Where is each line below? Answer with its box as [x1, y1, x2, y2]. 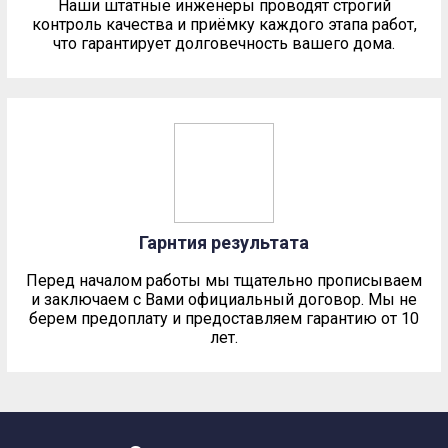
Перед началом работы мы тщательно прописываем [26, 271, 422, 291]
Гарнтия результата [139, 232, 309, 254]
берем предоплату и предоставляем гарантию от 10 [29, 309, 419, 329]
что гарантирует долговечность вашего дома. [53, 34, 395, 54]
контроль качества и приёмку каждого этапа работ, [31, 15, 417, 35]
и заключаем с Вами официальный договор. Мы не [31, 290, 417, 310]
